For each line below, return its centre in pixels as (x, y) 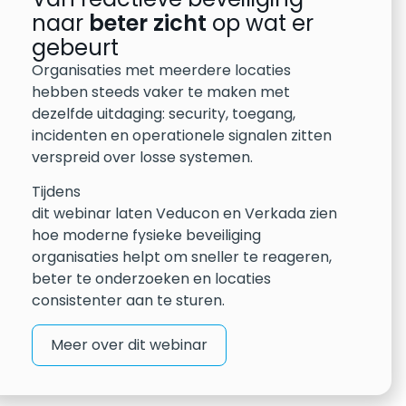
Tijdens (57, 192)
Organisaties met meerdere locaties (162, 70)
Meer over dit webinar (130, 345)
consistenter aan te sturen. (129, 301)
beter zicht (148, 23)
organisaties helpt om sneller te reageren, (182, 257)
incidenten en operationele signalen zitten (182, 135)
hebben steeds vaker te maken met (161, 92)
